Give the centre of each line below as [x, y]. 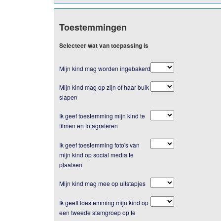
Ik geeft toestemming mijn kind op [104, 202]
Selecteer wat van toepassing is [104, 46]
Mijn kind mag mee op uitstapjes [102, 184]
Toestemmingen [93, 27]
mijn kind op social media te [96, 154]
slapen [68, 97]
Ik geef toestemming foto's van [99, 145]
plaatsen [71, 164]
